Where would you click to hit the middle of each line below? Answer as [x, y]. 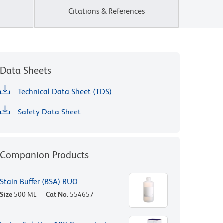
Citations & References [107, 11]
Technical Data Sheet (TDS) [65, 92]
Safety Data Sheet [49, 112]
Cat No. [57, 194]
